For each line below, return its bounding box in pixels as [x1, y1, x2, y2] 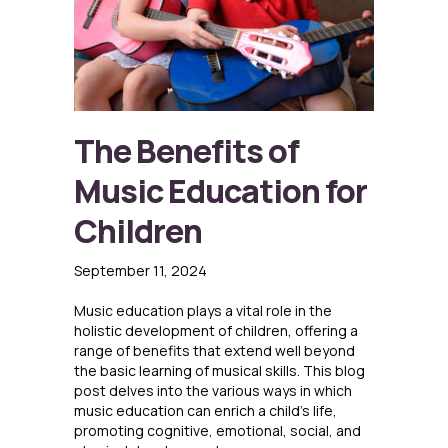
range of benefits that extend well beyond [74, 341, 355, 361]
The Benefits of [74, 129, 299, 174]
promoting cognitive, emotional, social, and [74, 421, 361, 441]
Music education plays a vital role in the [74, 301, 332, 321]
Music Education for [74, 169, 367, 214]
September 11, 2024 [74, 261, 207, 281]
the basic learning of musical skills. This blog [74, 361, 365, 381]
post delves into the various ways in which [74, 381, 352, 401]
